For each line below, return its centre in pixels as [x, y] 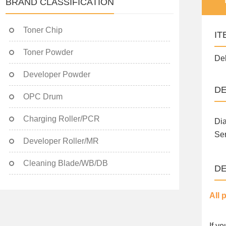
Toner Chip [43, 30]
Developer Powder [57, 74]
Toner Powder [48, 52]
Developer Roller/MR [61, 141]
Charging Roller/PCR [62, 119]
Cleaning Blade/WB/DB [66, 163]
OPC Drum [43, 97]
